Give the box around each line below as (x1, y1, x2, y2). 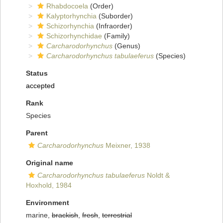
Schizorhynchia (46, 22, 94, 30)
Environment (26, 199, 69, 207)
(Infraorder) (94, 22, 132, 30)
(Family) (102, 32, 130, 40)
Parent (26, 129, 48, 137)
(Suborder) (97, 12, 133, 20)
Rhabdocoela (46, 2, 88, 10)
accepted (26, 82, 55, 90)
